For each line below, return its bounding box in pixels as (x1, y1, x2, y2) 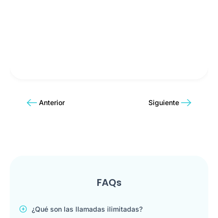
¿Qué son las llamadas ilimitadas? (32, 205, 143, 213)
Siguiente (148, 98, 179, 107)
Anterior (39, 98, 65, 107)
